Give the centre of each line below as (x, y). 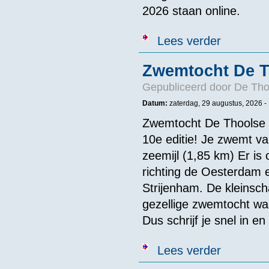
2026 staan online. (191, 11)
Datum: (156, 104)
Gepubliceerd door (188, 87)
